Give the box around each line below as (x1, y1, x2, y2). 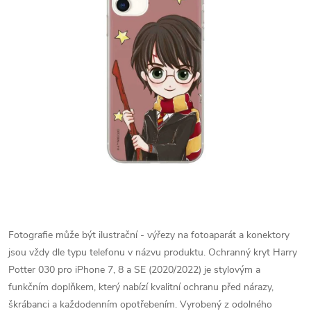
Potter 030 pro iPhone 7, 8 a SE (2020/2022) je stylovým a (8, 263, 260, 276)
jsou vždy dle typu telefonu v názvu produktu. (8, 246, 205, 259)
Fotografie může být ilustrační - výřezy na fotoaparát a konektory (8, 228, 289, 242)
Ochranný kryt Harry (208, 246, 297, 259)
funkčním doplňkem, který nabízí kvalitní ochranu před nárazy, (8, 280, 274, 294)
